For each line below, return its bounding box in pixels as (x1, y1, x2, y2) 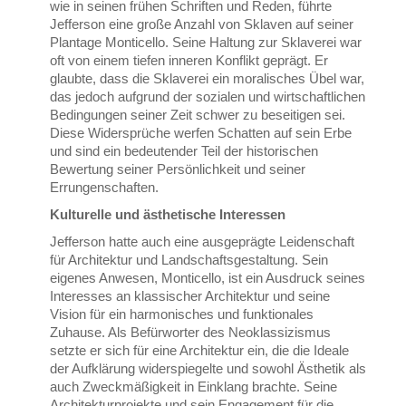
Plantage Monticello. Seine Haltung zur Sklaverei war (50, 34, 362, 51)
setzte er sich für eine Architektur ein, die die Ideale (50, 343, 350, 359)
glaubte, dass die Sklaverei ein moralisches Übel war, (50, 71, 365, 87)
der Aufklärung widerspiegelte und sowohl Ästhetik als (50, 361, 367, 377)
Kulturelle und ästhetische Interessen (50, 207, 286, 223)
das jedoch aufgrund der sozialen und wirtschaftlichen (50, 89, 366, 105)
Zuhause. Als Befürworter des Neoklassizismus (50, 324, 332, 341)
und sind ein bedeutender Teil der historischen (50, 143, 319, 159)
